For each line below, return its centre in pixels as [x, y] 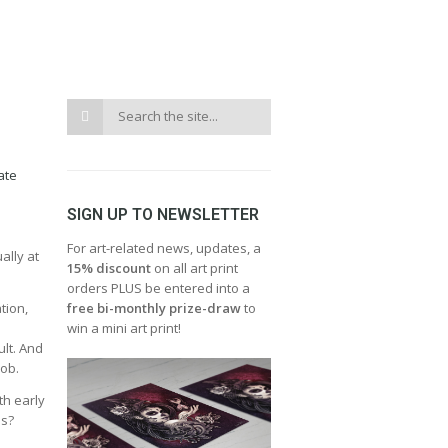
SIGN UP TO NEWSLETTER [163, 214]
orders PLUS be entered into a [159, 288]
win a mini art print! [124, 328]
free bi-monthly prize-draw [154, 308]
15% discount [111, 268]
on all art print [196, 268]
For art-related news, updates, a [164, 248]
